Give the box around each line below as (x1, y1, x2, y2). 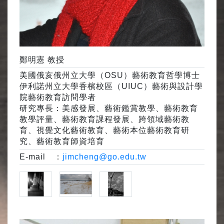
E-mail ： (19, 152, 62, 161)
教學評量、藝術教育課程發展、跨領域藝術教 (19, 114, 189, 123)
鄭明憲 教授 (19, 55, 64, 64)
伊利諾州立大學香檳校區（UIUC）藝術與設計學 (19, 81, 203, 90)
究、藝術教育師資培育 (19, 136, 104, 145)
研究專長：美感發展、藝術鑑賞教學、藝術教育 (19, 103, 198, 112)
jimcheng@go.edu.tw (62, 152, 146, 161)
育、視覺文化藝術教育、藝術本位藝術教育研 (19, 125, 189, 134)
